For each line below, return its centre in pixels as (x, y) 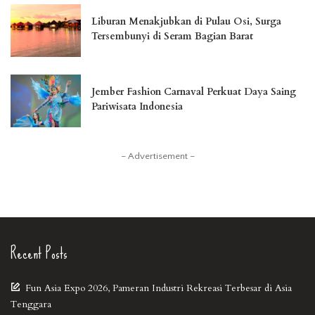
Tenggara (31, 305)
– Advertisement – (157, 156)
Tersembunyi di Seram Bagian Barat (172, 37)
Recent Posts (39, 254)
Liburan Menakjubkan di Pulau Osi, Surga (186, 22)
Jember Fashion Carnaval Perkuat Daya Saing (194, 92)
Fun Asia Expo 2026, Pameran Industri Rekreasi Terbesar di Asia (159, 289)
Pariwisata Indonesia (137, 107)
